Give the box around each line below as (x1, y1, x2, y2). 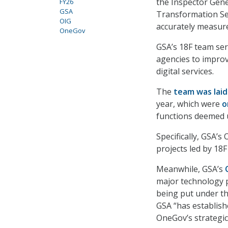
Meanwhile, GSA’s (156, 163, 223, 175)
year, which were (156, 98, 222, 110)
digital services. (156, 66, 216, 77)
